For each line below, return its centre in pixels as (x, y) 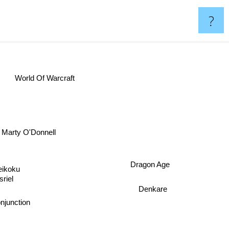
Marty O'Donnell (31, 133)
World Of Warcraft (56, 81)
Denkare (153, 187)
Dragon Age (150, 163)
